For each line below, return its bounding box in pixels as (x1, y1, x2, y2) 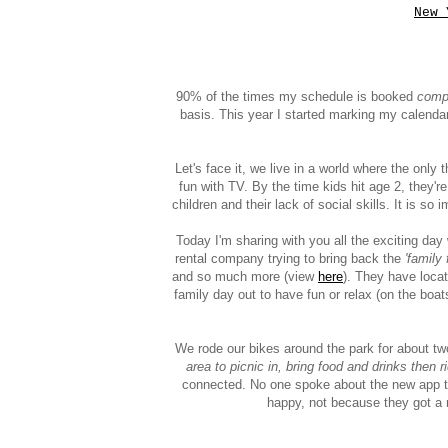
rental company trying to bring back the (174, 251, 405, 267)
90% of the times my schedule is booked (176, 89, 417, 105)
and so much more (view (172, 269, 318, 285)
